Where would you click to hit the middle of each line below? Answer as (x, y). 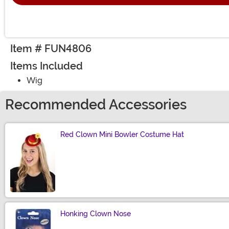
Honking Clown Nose (96, 213)
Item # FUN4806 (51, 48)
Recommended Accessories (96, 105)
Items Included (47, 66)
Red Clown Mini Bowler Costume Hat (122, 134)
